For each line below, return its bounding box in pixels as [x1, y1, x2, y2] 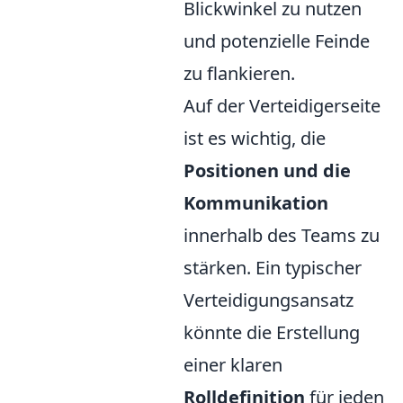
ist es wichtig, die [184, 126, 326, 151]
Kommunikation [184, 191, 328, 216]
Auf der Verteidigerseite [184, 94, 381, 119]
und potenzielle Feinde [184, 29, 370, 54]
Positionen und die [184, 158, 351, 184]
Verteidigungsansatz [184, 288, 354, 313]
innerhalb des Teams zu [184, 223, 380, 248]
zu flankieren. [184, 61, 295, 86]
